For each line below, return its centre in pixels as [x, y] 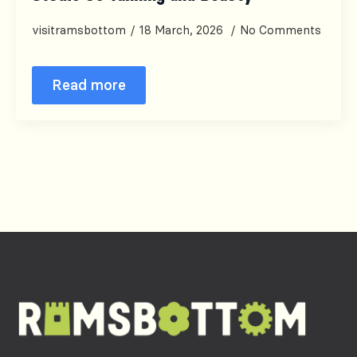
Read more [89, 85]
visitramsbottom [79, 30]
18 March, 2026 [183, 30]
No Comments [280, 30]
